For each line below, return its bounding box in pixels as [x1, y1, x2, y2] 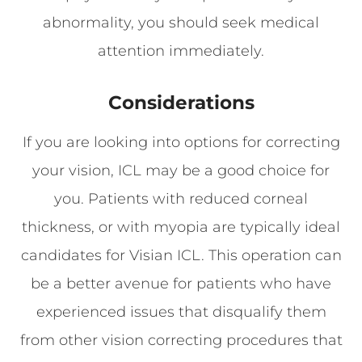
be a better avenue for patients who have [31, 274, 331, 293]
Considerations [107, 90, 255, 114]
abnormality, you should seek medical [43, 13, 319, 32]
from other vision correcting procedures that [19, 330, 343, 349]
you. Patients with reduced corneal [54, 189, 308, 208]
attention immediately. [98, 41, 264, 60]
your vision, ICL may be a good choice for [32, 161, 330, 179]
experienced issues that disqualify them [36, 302, 326, 321]
